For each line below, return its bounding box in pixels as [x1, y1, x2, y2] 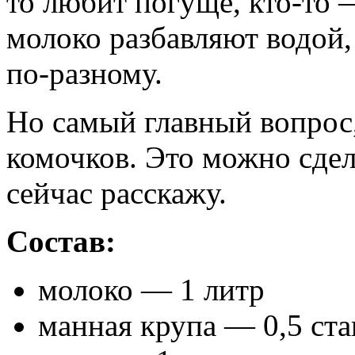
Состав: [6, 223, 116, 258]
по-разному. [6, 55, 162, 90]
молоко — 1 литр [38, 272, 265, 307]
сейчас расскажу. [6, 175, 227, 210]
